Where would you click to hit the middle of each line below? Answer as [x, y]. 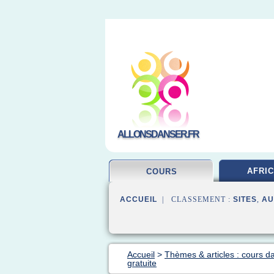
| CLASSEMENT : [195, 199]
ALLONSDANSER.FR [158, 134]
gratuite [142, 263]
